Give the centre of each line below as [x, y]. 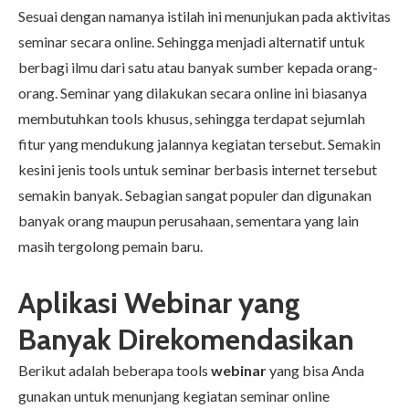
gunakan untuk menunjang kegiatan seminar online [174, 396]
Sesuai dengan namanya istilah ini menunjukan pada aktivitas [204, 16]
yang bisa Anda [315, 370]
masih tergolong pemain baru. [110, 246]
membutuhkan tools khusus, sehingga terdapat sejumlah [192, 118]
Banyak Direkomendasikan [186, 339]
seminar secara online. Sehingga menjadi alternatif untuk [192, 42]
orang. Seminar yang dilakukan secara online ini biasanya [193, 93]
